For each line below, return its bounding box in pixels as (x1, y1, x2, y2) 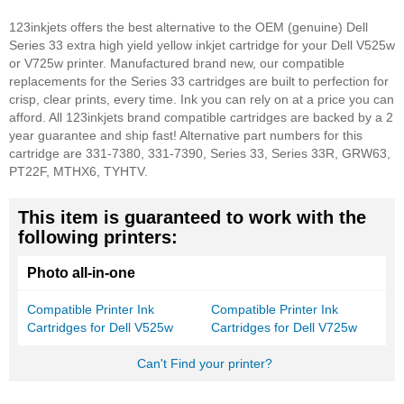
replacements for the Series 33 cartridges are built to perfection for (9, 74, 389, 88)
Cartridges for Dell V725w (211, 320, 357, 335)
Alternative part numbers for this (179, 128, 363, 142)
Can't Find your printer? (136, 356, 272, 371)
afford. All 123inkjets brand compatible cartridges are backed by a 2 (9, 110, 393, 124)
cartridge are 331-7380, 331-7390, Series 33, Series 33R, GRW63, (9, 146, 390, 161)
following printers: (18, 227, 178, 247)
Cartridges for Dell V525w (27, 320, 173, 335)
